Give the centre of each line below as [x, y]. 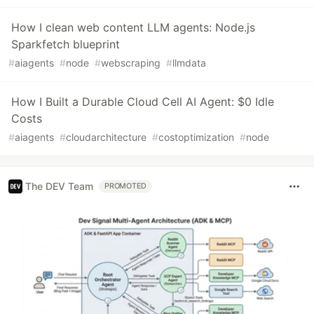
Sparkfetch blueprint [66, 44]
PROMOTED [126, 186]
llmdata [189, 62]
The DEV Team [59, 186]
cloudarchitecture [106, 137]
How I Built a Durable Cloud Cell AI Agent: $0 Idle [143, 101]
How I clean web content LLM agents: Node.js [133, 27]
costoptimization [196, 137]
